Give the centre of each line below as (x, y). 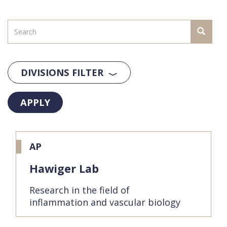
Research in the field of (80, 190)
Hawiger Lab (64, 168)
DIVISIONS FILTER (62, 72)
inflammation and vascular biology (105, 202)
